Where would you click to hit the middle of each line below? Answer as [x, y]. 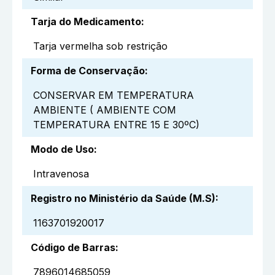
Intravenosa [61, 174]
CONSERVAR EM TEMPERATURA [114, 95]
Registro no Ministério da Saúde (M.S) [123, 199]
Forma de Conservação [88, 71]
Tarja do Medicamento [86, 22]
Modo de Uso [62, 149]
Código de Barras [73, 248]
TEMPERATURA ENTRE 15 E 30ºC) [116, 125]
